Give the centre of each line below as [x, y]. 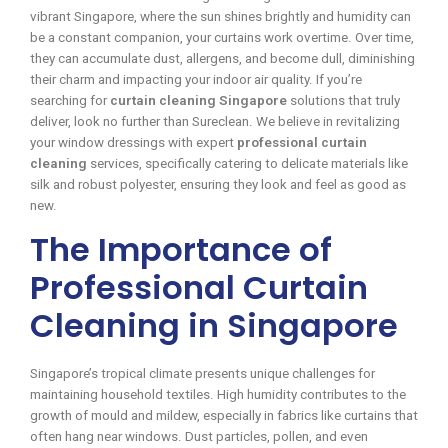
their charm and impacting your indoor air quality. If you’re [196, 79]
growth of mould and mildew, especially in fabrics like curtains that [224, 415]
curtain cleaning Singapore [198, 100]
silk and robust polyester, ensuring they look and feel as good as [218, 184]
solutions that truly [343, 100]
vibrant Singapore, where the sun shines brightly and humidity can [220, 16]
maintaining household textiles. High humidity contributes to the [218, 394]
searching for [70, 100]
